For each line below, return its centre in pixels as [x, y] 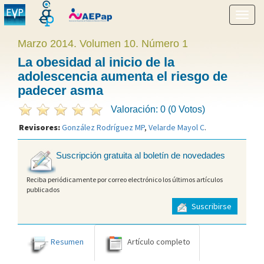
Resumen [67, 241]
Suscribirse [211, 207]
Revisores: [40, 127]
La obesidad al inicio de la [96, 62]
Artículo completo [159, 241]
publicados [43, 189]
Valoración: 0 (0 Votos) [158, 109]
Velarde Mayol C [176, 127]
